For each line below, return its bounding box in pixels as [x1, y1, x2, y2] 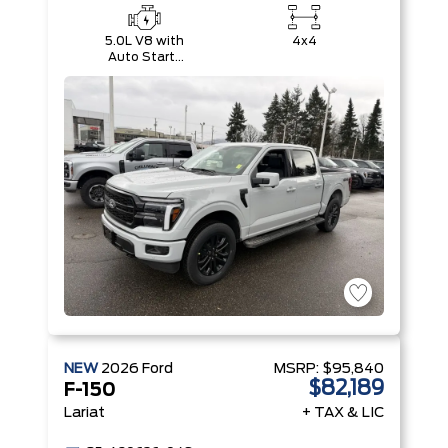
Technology [107, 83, 181, 95]
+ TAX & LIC [302, 406, 384, 420]
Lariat [64, 406, 105, 420]
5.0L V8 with [104, 35, 184, 47]
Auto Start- [107, 51, 181, 63]
